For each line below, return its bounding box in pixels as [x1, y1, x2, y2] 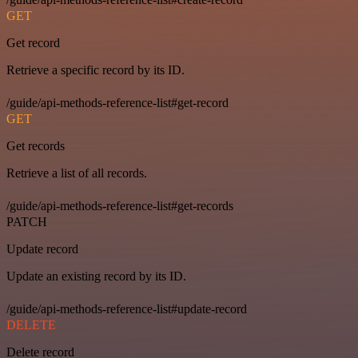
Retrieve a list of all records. [6, 166, 147, 181]
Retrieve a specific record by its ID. [6, 63, 185, 78]
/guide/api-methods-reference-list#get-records [6, 199, 233, 213]
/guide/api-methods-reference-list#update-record [6, 302, 247, 316]
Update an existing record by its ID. [6, 269, 186, 284]
